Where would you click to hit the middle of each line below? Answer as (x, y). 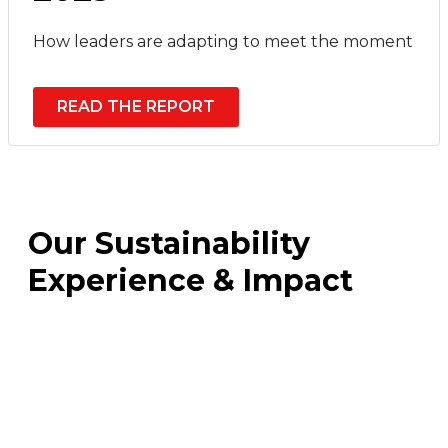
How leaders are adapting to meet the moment (223, 41)
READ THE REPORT (136, 106)
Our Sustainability (169, 244)
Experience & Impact (190, 281)
